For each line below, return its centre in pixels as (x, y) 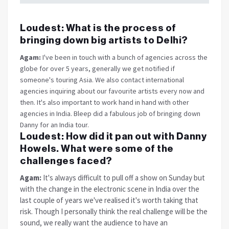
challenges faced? (66, 161)
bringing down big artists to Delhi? (106, 40)
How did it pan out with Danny (136, 136)
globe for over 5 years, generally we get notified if (97, 68)
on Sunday (176, 177)
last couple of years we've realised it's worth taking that (109, 200)
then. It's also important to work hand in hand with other (105, 102)
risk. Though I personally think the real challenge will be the (114, 211)
